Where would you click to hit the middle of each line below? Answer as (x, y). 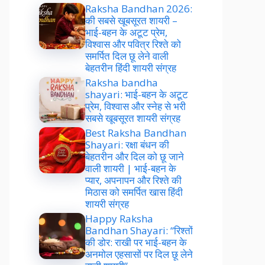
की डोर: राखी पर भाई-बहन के (136, 242)
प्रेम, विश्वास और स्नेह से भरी (135, 106)
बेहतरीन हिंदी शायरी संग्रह (131, 67)
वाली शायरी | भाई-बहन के (131, 168)
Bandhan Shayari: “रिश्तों (139, 230)
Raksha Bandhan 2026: (139, 8)
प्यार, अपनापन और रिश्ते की (133, 180)
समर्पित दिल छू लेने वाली (127, 56)
